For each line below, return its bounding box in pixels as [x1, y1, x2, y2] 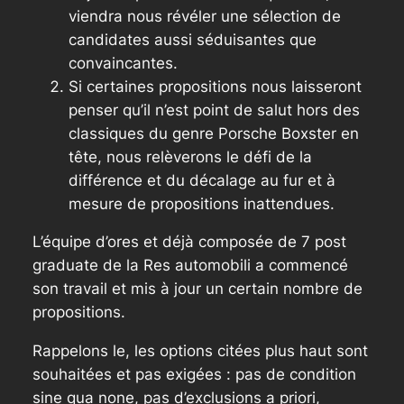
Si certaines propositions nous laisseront [68, 77, 362, 96]
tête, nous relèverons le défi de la [68, 147, 312, 166]
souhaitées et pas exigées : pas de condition [32, 365, 356, 384]
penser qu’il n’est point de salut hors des [68, 100, 360, 119]
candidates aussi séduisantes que [68, 30, 317, 49]
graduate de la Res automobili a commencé [32, 256, 348, 275]
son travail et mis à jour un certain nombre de [32, 280, 363, 298]
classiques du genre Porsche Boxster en [68, 124, 359, 142]
